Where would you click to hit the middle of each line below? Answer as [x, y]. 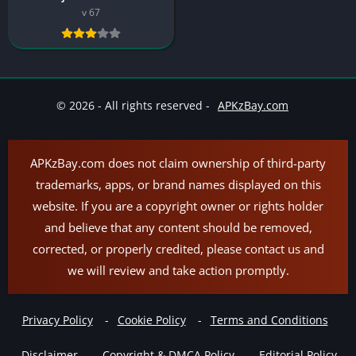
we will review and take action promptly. [178, 270]
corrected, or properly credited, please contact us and [178, 249]
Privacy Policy [57, 320]
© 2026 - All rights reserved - [135, 105]
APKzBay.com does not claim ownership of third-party [178, 163]
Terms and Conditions [269, 320]
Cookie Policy [151, 320]
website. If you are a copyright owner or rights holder [178, 206]
